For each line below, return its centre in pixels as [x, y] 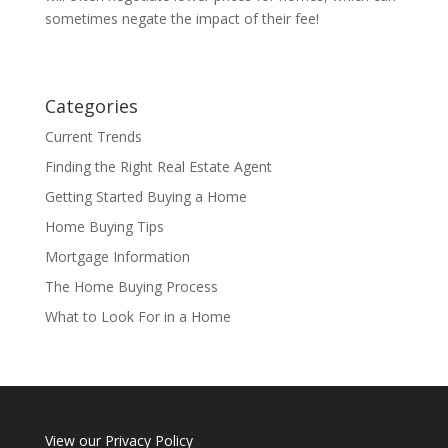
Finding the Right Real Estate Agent [158, 166]
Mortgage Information [117, 256]
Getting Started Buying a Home [145, 196]
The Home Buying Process [131, 286]
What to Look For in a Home [137, 316]
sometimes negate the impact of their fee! [181, 18]
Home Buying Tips [104, 226]
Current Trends [93, 136]
